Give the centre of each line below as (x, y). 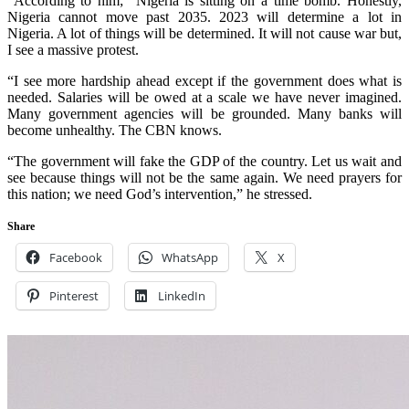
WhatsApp (190, 257)
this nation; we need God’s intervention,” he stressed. (160, 194)
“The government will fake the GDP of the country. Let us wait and (204, 161)
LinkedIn (182, 295)
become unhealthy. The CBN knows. (115, 130)
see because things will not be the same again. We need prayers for (204, 177)
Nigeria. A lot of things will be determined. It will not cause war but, (204, 33)
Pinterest (74, 295)
